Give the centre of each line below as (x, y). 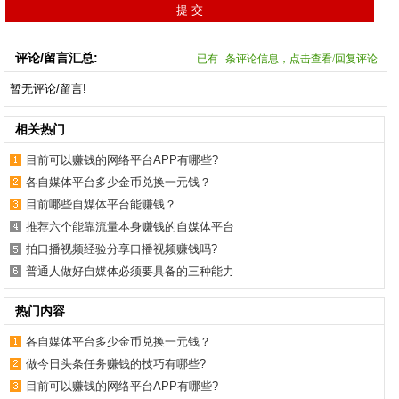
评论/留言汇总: (57, 57)
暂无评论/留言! (49, 88)
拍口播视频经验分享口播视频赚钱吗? (122, 248)
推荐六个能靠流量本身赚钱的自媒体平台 (130, 226)
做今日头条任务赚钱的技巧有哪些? (116, 363)
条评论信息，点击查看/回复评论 (301, 58)
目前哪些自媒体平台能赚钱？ (102, 204)
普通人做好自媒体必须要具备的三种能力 (130, 271)
